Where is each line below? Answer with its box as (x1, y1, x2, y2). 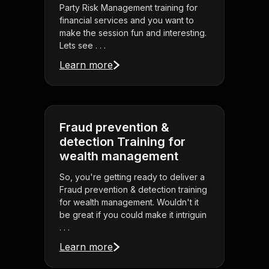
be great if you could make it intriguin (59, 210, 207, 220)
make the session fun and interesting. (59, 28, 207, 38)
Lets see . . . (59, 40, 106, 51)
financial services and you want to (59, 15, 194, 26)
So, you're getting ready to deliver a (59, 172, 205, 183)
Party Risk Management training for (59, 2, 198, 13)
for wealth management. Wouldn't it (59, 197, 199, 208)
